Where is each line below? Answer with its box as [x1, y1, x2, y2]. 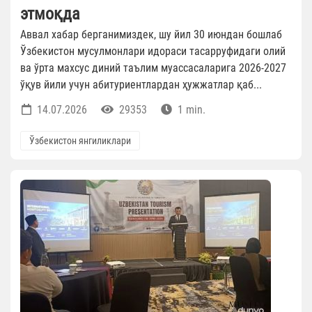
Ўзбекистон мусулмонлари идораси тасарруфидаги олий [20, 45, 286, 58]
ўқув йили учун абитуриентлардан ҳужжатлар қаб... [20, 78, 262, 92]
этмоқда [20, 4, 80, 24]
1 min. [175, 103, 205, 117]
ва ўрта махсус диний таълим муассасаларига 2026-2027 [20, 61, 286, 75]
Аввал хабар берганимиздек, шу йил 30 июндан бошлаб [20, 28, 282, 42]
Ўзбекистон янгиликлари [29, 135, 131, 147]
